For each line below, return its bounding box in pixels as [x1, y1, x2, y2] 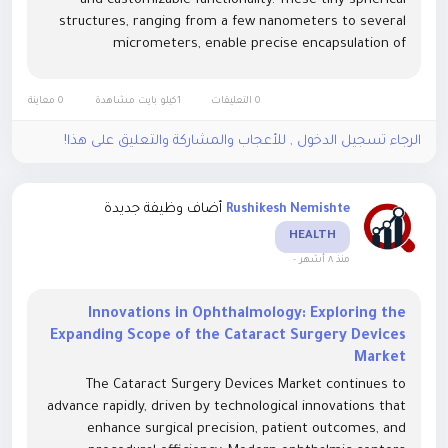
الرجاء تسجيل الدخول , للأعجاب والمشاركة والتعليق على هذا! [64, 134, 421, 150]
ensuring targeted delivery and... [209, 81, 406, 97]
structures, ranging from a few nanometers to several [59, 15, 406, 31]
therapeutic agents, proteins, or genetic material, [90, 59, 406, 75]
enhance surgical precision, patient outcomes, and [87, 422, 406, 438]
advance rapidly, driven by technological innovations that [47, 400, 406, 416]
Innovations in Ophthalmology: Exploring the [88, 307, 406, 324]
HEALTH [289, 230, 336, 244]
